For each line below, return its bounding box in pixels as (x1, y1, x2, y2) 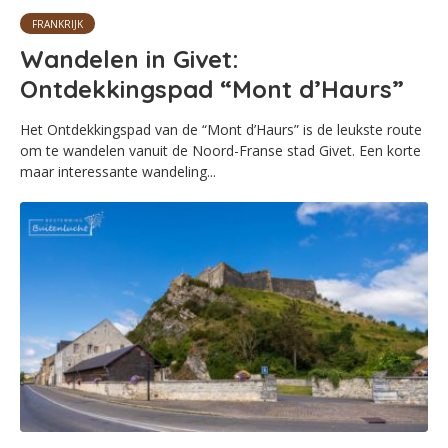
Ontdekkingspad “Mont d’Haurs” (20, 73, 404, 104)
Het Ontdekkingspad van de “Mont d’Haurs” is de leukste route (20, 119, 422, 139)
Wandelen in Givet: (20, 43, 239, 74)
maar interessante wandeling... (20, 161, 216, 181)
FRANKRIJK (32, 16, 83, 31)
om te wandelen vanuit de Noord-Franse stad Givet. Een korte (20, 140, 421, 160)
